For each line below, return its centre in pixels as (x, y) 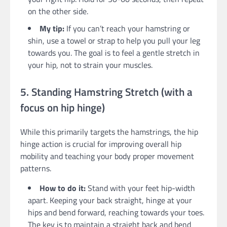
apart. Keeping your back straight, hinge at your (110, 200)
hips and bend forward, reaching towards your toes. (116, 213)
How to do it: (63, 188)
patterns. (36, 168)
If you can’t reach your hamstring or (127, 28)
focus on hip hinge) (63, 107)
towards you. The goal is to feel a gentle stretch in (114, 52)
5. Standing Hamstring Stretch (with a (106, 91)
